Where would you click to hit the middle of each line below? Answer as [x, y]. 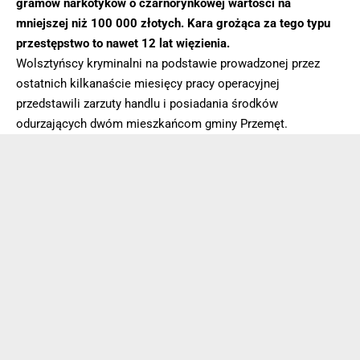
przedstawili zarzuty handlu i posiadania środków [147, 103]
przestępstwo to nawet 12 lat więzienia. [123, 43]
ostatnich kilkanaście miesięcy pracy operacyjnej [148, 83]
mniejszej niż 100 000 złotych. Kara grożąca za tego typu [173, 23]
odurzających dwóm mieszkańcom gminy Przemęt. [152, 123]
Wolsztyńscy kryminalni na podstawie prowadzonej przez [168, 63]
